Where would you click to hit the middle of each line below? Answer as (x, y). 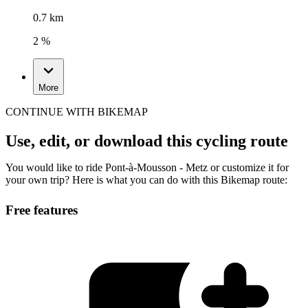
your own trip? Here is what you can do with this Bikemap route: (146, 180)
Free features (42, 210)
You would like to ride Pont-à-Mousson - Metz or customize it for (147, 168)
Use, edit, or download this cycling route (147, 141)
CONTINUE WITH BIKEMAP (77, 112)
